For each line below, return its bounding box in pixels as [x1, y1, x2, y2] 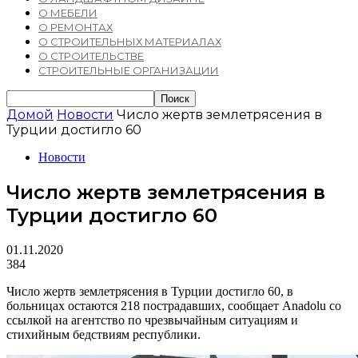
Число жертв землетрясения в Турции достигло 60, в [6, 284, 293, 298]
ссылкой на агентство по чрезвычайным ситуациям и [6, 312, 298, 327]
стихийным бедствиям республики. [6, 327, 201, 341]
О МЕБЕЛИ [38, 6, 97, 19]
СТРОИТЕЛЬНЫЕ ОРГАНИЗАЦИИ [38, 64, 219, 77]
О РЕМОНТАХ [38, 21, 113, 34]
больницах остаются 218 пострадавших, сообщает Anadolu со [6, 298, 341, 312]
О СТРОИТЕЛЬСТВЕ [38, 50, 144, 62]
